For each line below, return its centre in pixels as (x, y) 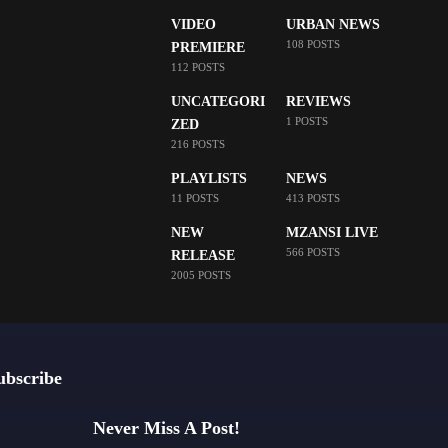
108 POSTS (312, 44)
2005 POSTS (201, 275)
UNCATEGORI (218, 101)
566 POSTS (312, 252)
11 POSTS (195, 198)
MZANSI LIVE (331, 232)
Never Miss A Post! (166, 428)
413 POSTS (312, 198)
